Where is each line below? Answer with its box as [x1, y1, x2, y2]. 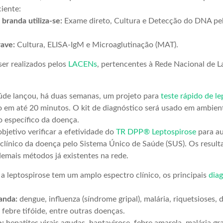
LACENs [68, 60, 97, 68]
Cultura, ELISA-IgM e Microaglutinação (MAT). [15, 41, 178, 49]
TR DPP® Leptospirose [116, 128, 196, 136]
